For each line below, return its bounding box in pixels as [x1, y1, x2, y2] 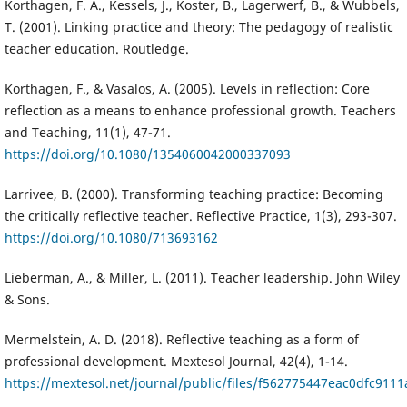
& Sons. [4, 290, 50, 308]
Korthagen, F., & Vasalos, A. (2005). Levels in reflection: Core [4, 79, 370, 97]
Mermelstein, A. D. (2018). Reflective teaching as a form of [4, 330, 359, 348]
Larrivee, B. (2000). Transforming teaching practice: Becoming [4, 184, 383, 203]
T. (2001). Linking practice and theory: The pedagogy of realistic [4, 17, 393, 35]
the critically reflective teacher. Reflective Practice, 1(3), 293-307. [4, 206, 397, 224]
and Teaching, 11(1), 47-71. [4, 123, 171, 141]
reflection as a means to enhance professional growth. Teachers [4, 101, 396, 119]
